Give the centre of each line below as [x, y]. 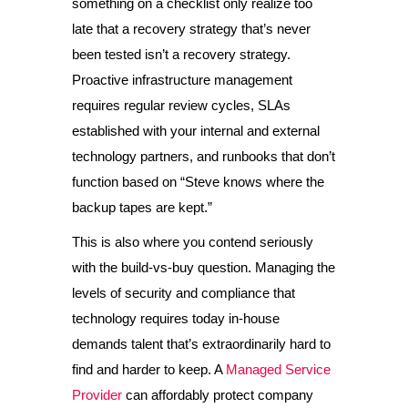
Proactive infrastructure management [182, 80]
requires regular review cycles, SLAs [181, 105]
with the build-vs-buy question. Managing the [204, 267]
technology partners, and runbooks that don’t [204, 156]
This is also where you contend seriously [193, 242]
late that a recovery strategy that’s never [191, 29]
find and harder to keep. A [149, 369]
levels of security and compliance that [184, 293]
